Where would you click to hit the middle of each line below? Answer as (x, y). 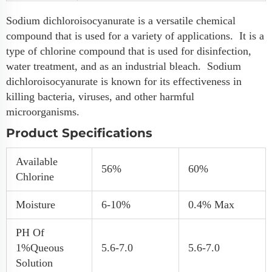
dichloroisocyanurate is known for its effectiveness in (124, 82)
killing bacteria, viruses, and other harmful (100, 97)
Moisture (36, 205)
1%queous (40, 248)
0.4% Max (211, 205)
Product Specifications (79, 133)
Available (37, 162)
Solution (34, 263)
